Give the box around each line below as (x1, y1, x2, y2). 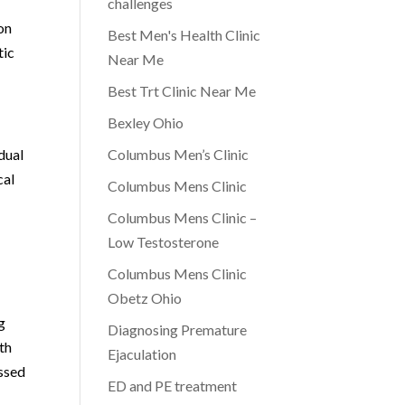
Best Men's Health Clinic (108, 26, 261, 43)
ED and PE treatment (108, 377, 238, 394)
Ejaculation (108, 345, 177, 363)
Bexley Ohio (108, 114, 184, 131)
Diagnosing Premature (108, 321, 248, 338)
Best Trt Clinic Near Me (108, 82, 257, 99)
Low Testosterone (108, 233, 220, 250)
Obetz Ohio (108, 289, 183, 306)
